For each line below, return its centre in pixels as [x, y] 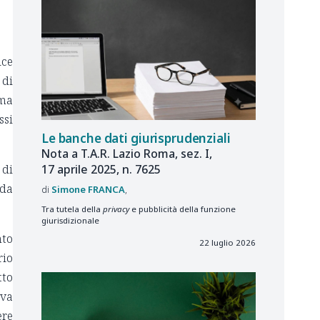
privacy [116, 209]
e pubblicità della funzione [182, 209]
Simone [69, 190]
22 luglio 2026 [227, 243]
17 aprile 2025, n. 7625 [101, 169]
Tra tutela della [72, 209]
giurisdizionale [70, 220]
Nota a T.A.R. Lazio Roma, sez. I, [127, 153]
